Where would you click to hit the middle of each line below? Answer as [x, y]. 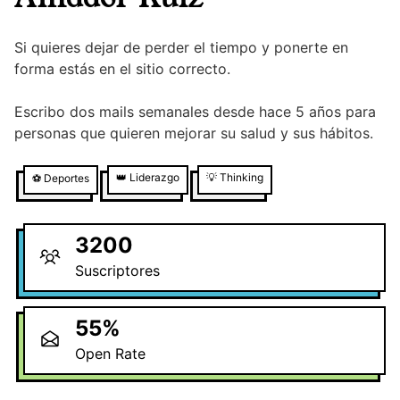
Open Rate [110, 354]
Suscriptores [117, 271]
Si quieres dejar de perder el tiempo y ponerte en [181, 48]
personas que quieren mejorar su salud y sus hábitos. [194, 133]
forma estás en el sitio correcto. [122, 69]
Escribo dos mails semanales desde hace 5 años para [195, 112]
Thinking [242, 178]
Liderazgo [154, 178]
